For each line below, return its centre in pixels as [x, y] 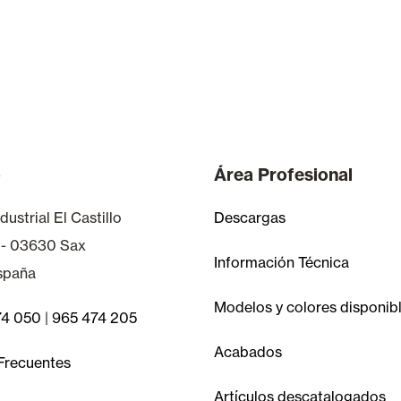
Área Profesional [283, 175]
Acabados [248, 352]
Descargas [250, 218]
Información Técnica [282, 262]
